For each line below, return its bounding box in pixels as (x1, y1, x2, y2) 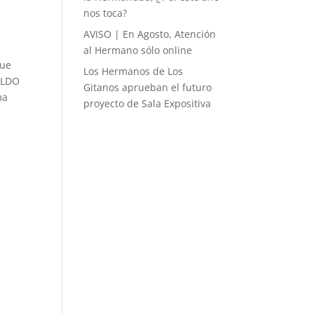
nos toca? (83, 6, 128, 20)
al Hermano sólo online (83, 43, 193, 57)
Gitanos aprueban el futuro (83, 81, 212, 94)
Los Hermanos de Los (83, 64, 184, 78)
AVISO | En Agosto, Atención (83, 27, 217, 41)
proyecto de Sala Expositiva (83, 97, 212, 110)
